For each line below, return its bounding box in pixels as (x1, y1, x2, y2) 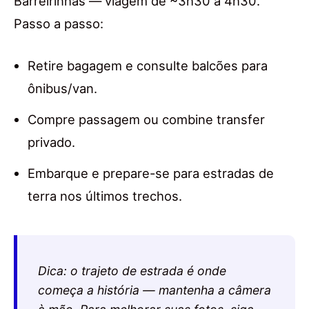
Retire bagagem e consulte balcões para (28, 57, 268, 73)
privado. (28, 134, 75, 150)
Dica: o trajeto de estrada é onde (38, 263, 226, 278)
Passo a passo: (14, 15, 103, 31)
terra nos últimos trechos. (28, 188, 182, 203)
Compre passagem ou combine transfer (28, 111, 265, 127)
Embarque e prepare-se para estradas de (28, 165, 274, 181)
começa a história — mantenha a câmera (38, 282, 271, 297)
